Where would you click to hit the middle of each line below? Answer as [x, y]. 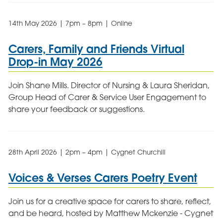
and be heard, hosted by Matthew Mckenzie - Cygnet [111, 213]
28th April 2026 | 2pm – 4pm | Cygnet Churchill [87, 152]
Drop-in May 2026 [55, 62]
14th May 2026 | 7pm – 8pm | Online [70, 24]
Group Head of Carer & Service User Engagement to [107, 97]
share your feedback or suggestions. [76, 109]
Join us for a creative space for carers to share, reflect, [110, 201]
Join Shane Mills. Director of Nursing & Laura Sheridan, [109, 85]
